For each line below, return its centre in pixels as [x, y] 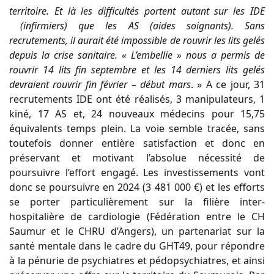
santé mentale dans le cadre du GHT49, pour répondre [137, 246]
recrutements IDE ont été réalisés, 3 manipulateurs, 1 [137, 99]
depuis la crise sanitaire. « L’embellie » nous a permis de [137, 55]
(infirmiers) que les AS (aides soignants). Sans [137, 25]
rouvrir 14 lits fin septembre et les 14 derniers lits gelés [137, 69]
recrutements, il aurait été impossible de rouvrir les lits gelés [137, 40]
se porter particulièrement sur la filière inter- [137, 202]
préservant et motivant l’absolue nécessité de [137, 157]
